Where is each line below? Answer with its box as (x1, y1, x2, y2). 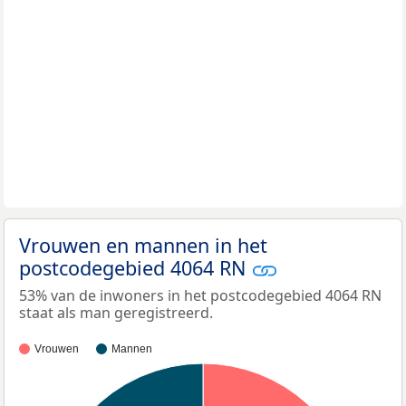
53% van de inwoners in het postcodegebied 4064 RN (19, 285, 382, 306)
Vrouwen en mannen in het (19, 231, 267, 258)
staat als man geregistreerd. (19, 303, 213, 324)
